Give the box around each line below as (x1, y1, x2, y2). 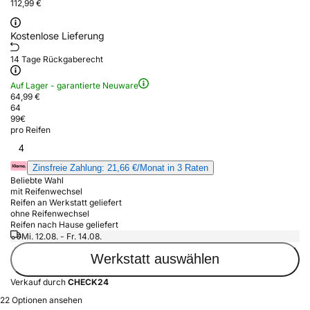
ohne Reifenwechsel (10, 208, 89, 219)
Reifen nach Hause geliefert (10, 219, 118, 230)
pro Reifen (10, 124, 51, 135)
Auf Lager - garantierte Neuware (10, 80, 138, 91)
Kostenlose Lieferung (10, 29, 104, 42)
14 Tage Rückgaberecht (10, 53, 103, 64)
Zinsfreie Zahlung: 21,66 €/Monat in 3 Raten (33, 162, 208, 173)
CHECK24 (68, 276, 109, 287)
